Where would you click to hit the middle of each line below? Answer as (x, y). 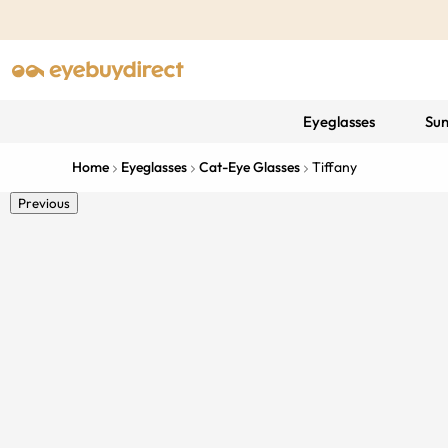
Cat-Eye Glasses (249, 167)
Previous (44, 203)
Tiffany (334, 167)
